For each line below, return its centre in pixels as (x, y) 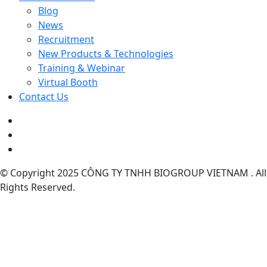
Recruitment (66, 39)
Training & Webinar (82, 68)
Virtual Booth (68, 82)
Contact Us (44, 96)
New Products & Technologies (106, 53)
